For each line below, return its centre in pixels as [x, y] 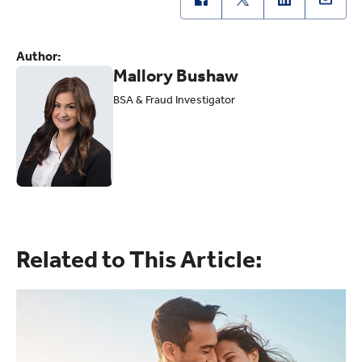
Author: [39, 56]
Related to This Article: [139, 259]
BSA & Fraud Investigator [174, 99]
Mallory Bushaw [176, 76]
